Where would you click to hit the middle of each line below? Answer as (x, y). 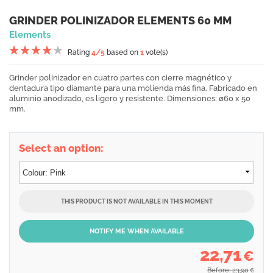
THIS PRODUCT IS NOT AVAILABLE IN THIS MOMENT (136, 201)
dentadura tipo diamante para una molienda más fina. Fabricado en (133, 88)
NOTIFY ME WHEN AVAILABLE (136, 231)
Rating (80, 52)
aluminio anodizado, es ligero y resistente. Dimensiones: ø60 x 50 (130, 98)
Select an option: (61, 148)
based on (122, 52)
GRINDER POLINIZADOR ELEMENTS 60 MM (120, 20)
